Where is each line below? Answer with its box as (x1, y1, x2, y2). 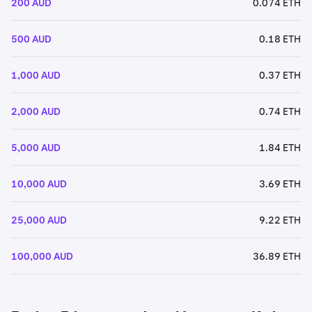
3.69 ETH (259, 177, 301, 190)
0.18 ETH (259, 32, 301, 45)
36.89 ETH (253, 249, 301, 263)
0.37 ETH (259, 68, 301, 81)
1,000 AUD (11, 68, 61, 81)
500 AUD (11, 32, 52, 45)
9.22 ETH (259, 213, 301, 226)
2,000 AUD (11, 104, 61, 118)
